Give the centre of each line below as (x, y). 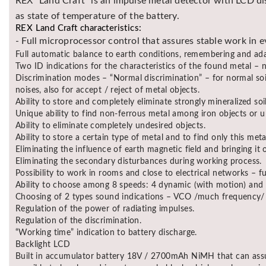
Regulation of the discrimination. (79, 221)
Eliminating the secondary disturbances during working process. (139, 161)
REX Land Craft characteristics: (79, 28)
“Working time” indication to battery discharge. (106, 232)
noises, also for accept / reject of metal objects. (107, 90)
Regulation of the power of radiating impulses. (105, 209)
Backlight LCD (43, 244)
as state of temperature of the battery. (97, 16)
